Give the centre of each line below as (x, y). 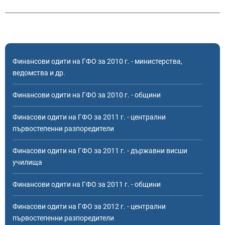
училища (27, 162)
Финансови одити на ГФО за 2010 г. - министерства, (97, 61)
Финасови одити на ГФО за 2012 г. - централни (89, 206)
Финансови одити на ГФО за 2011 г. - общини (87, 184)
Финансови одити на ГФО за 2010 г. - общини (87, 95)
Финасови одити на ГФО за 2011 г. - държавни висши (100, 151)
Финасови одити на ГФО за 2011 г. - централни (89, 117)
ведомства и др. (39, 73)
